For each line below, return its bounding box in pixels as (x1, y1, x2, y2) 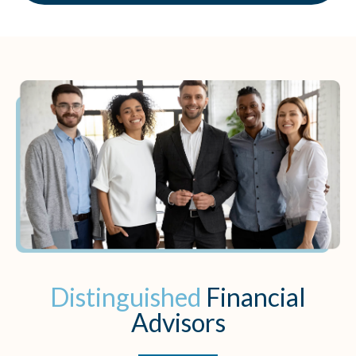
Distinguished (50, 281, 201, 312)
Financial (206, 281, 306, 312)
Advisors (130, 306, 226, 338)
